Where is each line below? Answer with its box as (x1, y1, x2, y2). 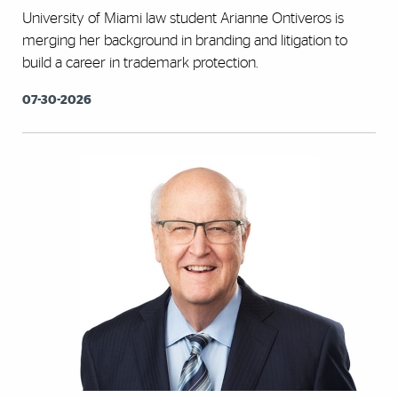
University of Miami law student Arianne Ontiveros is (22, 10, 344, 26)
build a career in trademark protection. (22, 54, 258, 70)
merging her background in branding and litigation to (22, 32, 347, 48)
